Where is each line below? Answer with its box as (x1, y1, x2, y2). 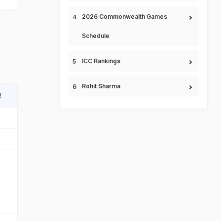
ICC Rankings (82, 57, 120, 65)
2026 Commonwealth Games (82, 13, 167, 20)
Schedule (82, 32, 110, 39)
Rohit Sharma (82, 82, 120, 90)
